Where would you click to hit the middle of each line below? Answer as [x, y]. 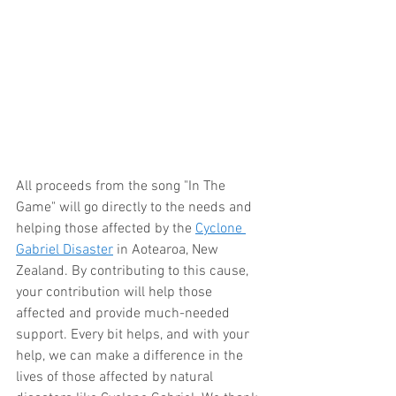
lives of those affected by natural [116, 377]
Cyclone [221, 228]
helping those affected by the [106, 228]
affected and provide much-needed [125, 313]
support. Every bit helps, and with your [134, 335]
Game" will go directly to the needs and [136, 207]
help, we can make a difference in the [131, 356]
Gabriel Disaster [65, 250]
